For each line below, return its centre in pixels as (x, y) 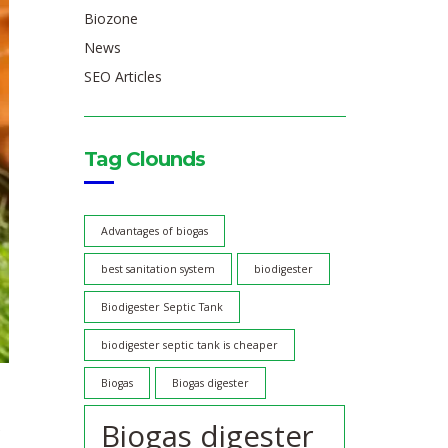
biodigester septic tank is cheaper (189, 345)
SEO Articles (122, 77)
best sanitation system (157, 269)
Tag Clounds (144, 159)
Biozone (110, 19)
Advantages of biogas (154, 231)
